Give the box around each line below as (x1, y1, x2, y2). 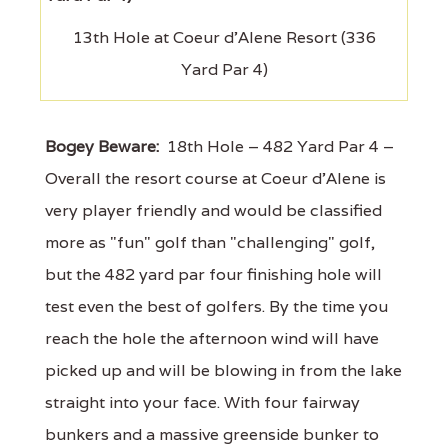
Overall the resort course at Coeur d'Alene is (45, 168, 386, 189)
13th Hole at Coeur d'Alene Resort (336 (72, 27, 376, 48)
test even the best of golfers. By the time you (45, 296, 388, 317)
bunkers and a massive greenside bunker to (45, 424, 379, 445)
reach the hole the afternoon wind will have (45, 328, 379, 349)
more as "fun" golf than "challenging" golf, (45, 232, 375, 253)
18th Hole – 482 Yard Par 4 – (159, 136, 394, 157)
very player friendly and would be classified (45, 200, 382, 221)
